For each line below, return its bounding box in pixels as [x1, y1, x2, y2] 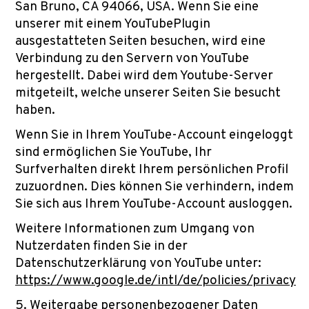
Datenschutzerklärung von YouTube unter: [15, 255, 261, 272]
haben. [15, 102, 55, 119]
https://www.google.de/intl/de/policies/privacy [15, 272, 296, 289]
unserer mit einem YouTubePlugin [15, 16, 210, 32]
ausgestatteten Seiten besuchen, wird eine [15, 33, 266, 50]
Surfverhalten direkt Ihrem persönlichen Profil [15, 161, 288, 178]
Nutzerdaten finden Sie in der [15, 238, 188, 255]
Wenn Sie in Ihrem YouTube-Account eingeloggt [15, 127, 293, 143]
